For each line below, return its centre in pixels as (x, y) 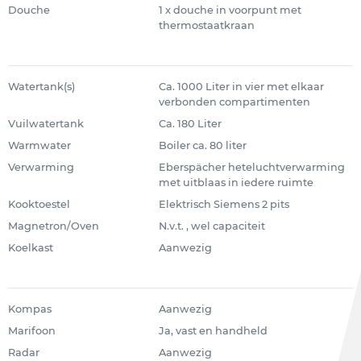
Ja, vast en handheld (213, 331)
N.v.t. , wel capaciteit (212, 226)
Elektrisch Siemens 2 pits (224, 204)
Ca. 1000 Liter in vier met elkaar (241, 87)
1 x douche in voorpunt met (230, 10)
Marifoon (32, 331)
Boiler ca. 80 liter (202, 145)
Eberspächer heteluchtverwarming (251, 167)
